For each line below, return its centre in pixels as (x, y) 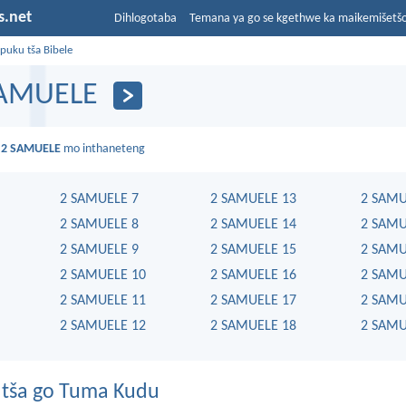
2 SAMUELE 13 (253, 199)
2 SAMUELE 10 (103, 275)
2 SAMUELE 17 (253, 300)
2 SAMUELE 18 (253, 326)
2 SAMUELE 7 (99, 199)
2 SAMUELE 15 (253, 250)
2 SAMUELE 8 (99, 224)
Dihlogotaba (145, 19)
